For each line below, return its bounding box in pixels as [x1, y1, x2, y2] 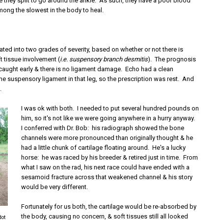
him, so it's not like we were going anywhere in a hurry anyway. [21, 114, 197, 122]
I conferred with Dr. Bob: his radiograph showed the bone [21, 124, 185, 132]
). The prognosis [148, 55, 196, 63]
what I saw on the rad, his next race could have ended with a [21, 164, 190, 171]
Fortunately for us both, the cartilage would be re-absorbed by [21, 203, 197, 210]
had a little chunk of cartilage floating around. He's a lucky [21, 144, 186, 151]
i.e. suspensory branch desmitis [60, 55, 148, 63]
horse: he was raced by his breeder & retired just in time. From [21, 154, 198, 161]
